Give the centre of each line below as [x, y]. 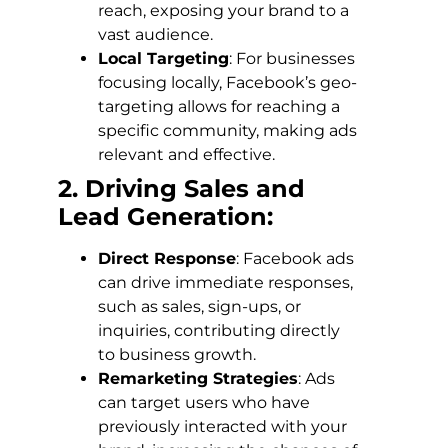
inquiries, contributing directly [219, 331]
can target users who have [204, 403]
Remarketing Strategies [198, 379]
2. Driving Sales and [181, 189]
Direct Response [167, 259]
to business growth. [177, 355]
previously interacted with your [222, 427]
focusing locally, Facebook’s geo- [227, 83]
